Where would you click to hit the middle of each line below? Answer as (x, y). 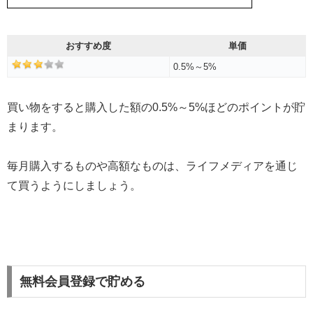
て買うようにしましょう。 (74, 186)
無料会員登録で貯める (82, 282)
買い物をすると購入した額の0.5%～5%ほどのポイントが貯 (156, 107)
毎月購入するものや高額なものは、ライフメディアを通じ (152, 166)
